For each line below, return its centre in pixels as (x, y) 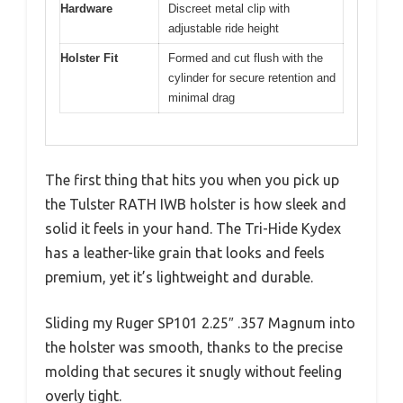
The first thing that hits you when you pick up (192, 179)
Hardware (86, 9)
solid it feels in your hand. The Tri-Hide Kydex (193, 228)
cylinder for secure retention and (252, 78)
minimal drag (201, 98)
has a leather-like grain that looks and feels (185, 252)
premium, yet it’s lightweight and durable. (179, 277)
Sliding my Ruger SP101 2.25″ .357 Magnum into (200, 322)
